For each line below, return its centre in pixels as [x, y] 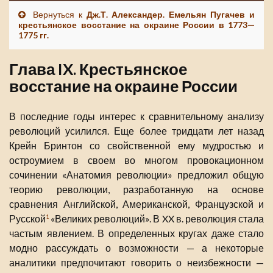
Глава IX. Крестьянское [98, 69]
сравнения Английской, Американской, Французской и [136, 204]
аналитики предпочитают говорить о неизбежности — [136, 263]
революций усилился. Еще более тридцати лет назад [136, 131]
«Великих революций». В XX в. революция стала [156, 219]
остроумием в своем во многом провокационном [136, 160]
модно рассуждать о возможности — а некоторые [136, 248]
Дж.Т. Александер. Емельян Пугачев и [171, 15]
